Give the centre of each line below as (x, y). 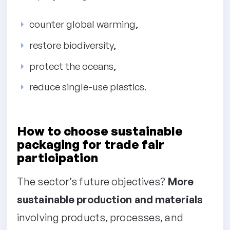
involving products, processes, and (100, 217)
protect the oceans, (73, 66)
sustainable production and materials (110, 199)
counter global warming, (84, 24)
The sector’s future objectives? (92, 181)
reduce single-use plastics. (88, 87)
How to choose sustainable (100, 131)
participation (57, 157)
